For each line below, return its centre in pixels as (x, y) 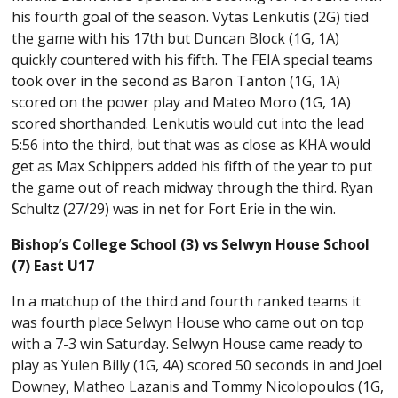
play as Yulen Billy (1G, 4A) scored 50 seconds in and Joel (197, 366)
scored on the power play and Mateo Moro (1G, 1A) (182, 103)
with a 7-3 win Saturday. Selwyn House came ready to (187, 344)
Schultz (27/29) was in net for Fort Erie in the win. (176, 209)
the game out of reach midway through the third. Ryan (193, 188)
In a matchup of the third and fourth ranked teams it (187, 302)
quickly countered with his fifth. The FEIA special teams (193, 60)
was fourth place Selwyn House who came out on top (188, 323)
